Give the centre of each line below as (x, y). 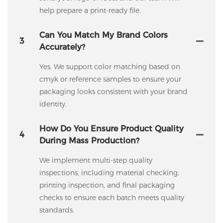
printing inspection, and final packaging (107, 185)
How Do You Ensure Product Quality (111, 128)
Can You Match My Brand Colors (103, 35)
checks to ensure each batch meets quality (111, 197)
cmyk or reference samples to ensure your (110, 79)
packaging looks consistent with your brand (113, 91)
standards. (56, 210)
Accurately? (62, 47)
